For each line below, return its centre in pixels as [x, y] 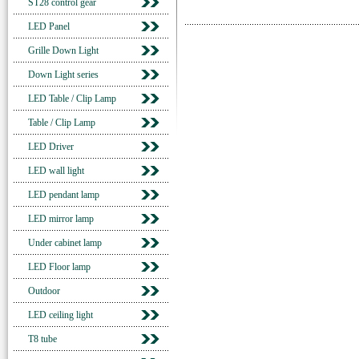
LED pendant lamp [64, 195]
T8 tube [42, 339]
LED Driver [51, 147]
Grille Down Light [63, 50]
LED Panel [49, 26]
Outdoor [44, 291]
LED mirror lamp [61, 219]
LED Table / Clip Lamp [72, 99]
